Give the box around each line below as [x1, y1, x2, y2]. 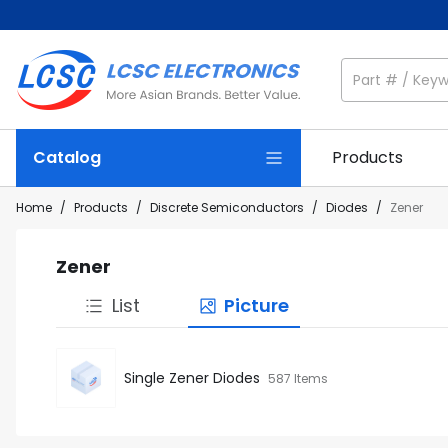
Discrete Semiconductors [150, 199, 304, 216]
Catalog [33, 146, 101, 169]
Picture [223, 293, 289, 318]
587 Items [268, 369, 328, 387]
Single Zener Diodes [124, 367, 260, 388]
